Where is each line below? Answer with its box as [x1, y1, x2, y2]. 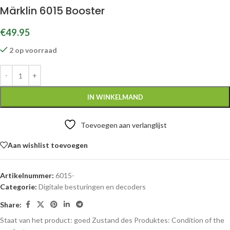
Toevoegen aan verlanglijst [80, 121, 167, 129]
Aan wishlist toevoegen [8, 140, 88, 149]
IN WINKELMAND [87, 93, 143, 101]
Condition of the [171, 216, 224, 224]
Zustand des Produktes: [92, 216, 171, 224]
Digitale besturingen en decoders [39, 182, 146, 191]
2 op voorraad [9, 46, 57, 54]
